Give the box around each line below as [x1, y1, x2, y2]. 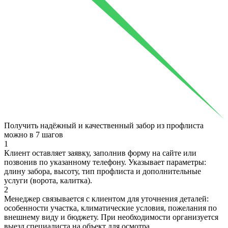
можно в [4, 130, 36, 139]
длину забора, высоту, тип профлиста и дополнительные [4, 166, 201, 176]
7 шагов [36, 130, 63, 139]
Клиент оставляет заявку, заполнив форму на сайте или [4, 148, 196, 157]
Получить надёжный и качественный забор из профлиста [4, 121, 204, 130]
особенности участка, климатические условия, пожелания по [4, 203, 217, 212]
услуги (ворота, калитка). [4, 176, 92, 185]
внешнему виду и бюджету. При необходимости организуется [4, 212, 218, 221]
